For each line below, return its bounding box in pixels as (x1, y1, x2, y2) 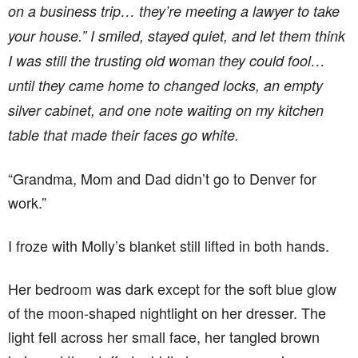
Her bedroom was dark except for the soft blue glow (8, 277, 336, 299)
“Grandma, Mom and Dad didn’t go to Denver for (8, 167, 316, 189)
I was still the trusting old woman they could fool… (8, 50, 325, 70)
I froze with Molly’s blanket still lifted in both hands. (8, 234, 329, 256)
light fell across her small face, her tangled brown (8, 325, 320, 347)
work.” (8, 191, 46, 213)
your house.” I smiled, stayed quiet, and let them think (8, 25, 345, 46)
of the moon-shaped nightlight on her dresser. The (8, 301, 326, 323)
